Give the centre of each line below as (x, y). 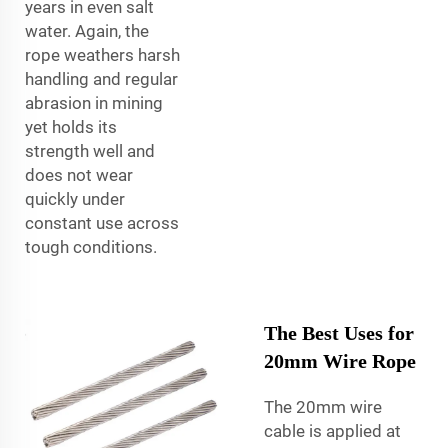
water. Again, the (87, 30)
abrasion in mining (94, 102)
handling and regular (101, 78)
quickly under (75, 198)
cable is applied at (332, 430)
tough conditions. (91, 246)
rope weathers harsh (102, 54)
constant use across (102, 222)
